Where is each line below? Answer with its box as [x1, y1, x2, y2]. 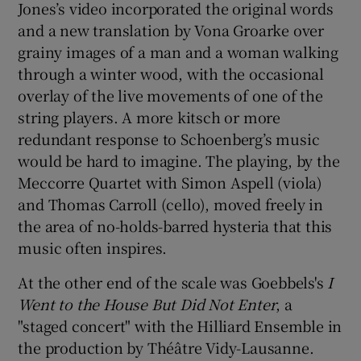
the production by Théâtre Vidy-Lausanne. [18, 336, 314, 358]
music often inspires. [18, 236, 168, 258]
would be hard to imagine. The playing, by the [18, 149, 340, 171]
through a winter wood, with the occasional [18, 62, 325, 84]
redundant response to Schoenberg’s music [18, 127, 320, 149]
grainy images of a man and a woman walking [18, 40, 339, 62]
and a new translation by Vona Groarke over [18, 19, 325, 40]
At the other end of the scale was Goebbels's [18, 271, 328, 293]
